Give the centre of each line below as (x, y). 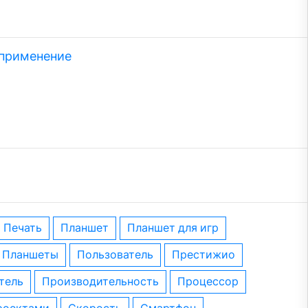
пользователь (119, 255)
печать (27, 228)
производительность (104, 282)
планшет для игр (177, 228)
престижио (208, 255)
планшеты (34, 255)
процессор (212, 282)
